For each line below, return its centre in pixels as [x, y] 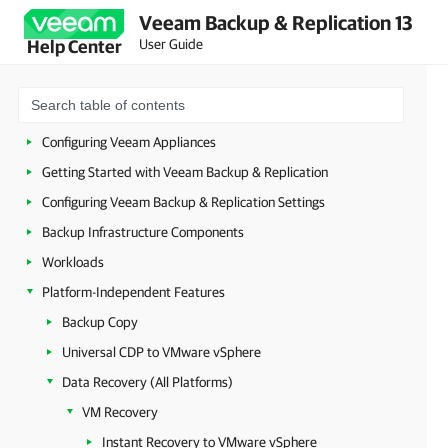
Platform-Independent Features [133, 292]
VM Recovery [120, 412]
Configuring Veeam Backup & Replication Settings [183, 202]
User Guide [171, 43]
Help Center [74, 46]
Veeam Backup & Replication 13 [276, 22]
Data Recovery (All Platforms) [147, 382]
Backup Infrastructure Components [143, 232]
